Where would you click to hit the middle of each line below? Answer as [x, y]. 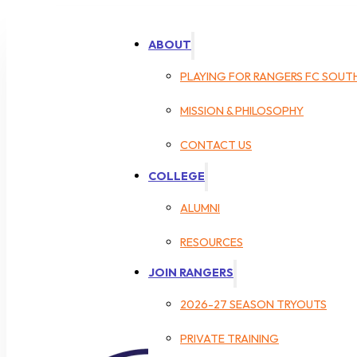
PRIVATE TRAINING [229, 339]
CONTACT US [216, 146]
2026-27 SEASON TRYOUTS [253, 305]
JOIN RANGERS [191, 273]
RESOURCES [212, 242]
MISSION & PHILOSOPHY [242, 112]
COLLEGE [177, 176]
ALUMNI [200, 208]
